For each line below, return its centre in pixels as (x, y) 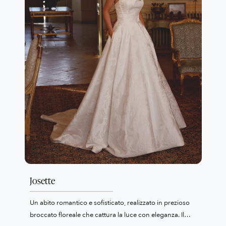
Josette (42, 180)
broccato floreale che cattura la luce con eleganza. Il (107, 215)
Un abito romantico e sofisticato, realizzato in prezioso (109, 203)
